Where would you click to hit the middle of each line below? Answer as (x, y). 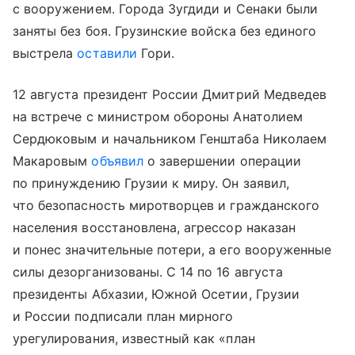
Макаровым (52, 161)
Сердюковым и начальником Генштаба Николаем (170, 139)
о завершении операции (222, 161)
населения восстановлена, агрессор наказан (154, 228)
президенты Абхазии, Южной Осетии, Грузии (156, 294)
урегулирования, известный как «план (134, 339)
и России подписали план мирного (123, 317)
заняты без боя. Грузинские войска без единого (165, 31)
